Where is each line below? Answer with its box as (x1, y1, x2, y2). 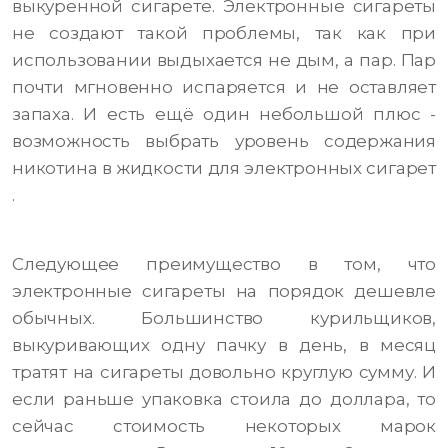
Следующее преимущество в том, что (12, 254, 436, 275)
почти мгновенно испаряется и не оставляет (12, 77, 436, 98)
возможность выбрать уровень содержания (12, 131, 436, 152)
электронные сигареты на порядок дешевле (12, 281, 436, 302)
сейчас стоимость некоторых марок (12, 416, 436, 437)
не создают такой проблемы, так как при (12, 23, 436, 44)
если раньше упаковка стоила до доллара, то (12, 389, 436, 410)
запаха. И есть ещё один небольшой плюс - (12, 104, 436, 125)
